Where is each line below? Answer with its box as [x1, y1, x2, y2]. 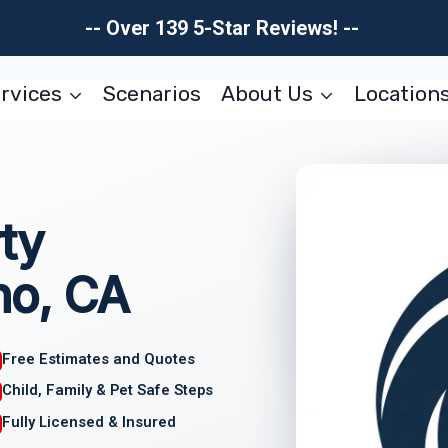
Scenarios [103, 81, 202, 106]
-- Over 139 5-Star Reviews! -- [84, 16, 364, 40]
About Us [220, 81, 313, 106]
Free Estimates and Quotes [2, 349, 196, 368]
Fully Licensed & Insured [2, 413, 177, 432]
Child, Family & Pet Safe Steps [2, 381, 214, 400]
